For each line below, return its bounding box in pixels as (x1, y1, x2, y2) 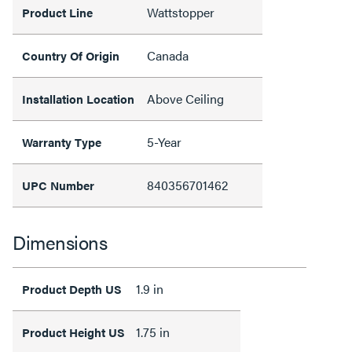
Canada (147, 46, 189, 64)
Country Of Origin (22, 46, 119, 64)
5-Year (147, 132, 181, 151)
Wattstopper (147, 2, 214, 21)
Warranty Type (22, 133, 101, 150)
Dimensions (13, 228, 107, 255)
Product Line (22, 3, 93, 20)
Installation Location (22, 90, 134, 107)
